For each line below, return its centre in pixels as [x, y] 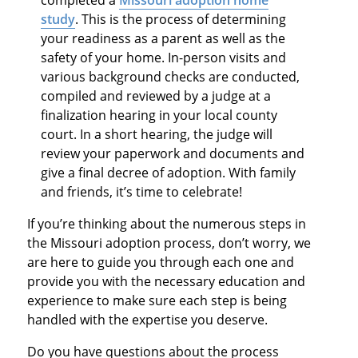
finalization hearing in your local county [159, 115]
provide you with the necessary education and [166, 281]
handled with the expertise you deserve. [149, 319]
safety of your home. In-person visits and [164, 57]
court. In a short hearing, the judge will [157, 134]
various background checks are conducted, [171, 76]
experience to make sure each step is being [157, 300]
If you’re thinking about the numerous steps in [166, 223]
